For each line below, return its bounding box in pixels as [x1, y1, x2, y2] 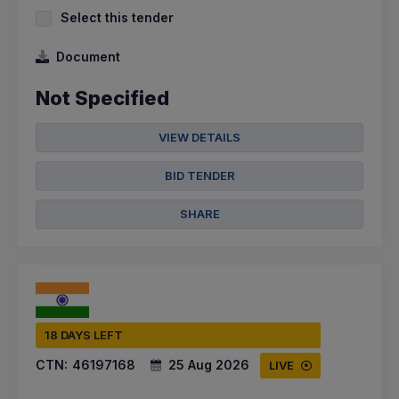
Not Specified [36, 86, 169, 110]
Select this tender [61, 10, 174, 25]
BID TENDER [164, 168, 235, 183]
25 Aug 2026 [168, 357, 249, 373]
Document [56, 49, 120, 64]
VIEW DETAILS [159, 130, 240, 144]
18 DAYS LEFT [45, 328, 123, 343]
